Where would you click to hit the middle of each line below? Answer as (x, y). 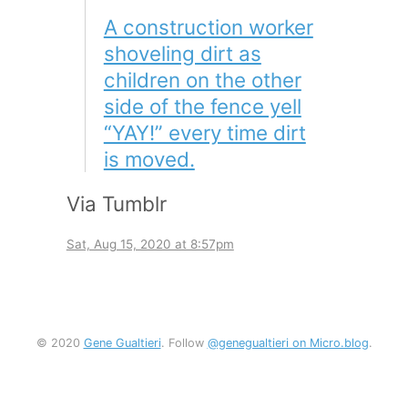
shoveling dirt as (182, 53)
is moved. (149, 158)
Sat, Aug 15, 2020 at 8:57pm (150, 244)
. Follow (184, 342)
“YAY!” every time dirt (204, 132)
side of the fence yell (202, 106)
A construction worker (208, 26)
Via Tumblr (116, 203)
